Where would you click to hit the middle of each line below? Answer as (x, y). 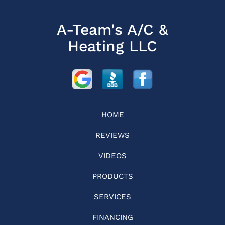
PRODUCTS (113, 176)
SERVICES (113, 197)
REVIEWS (113, 135)
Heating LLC (113, 46)
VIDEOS (113, 156)
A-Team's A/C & (113, 29)
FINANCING (113, 217)
